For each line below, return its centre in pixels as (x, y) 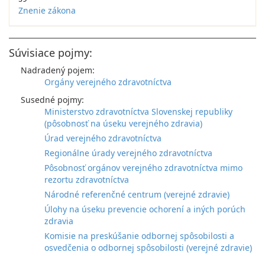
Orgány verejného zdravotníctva (108, 82)
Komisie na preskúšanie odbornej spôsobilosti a (139, 236)
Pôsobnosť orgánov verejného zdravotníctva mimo (143, 168)
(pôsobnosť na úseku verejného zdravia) (123, 123)
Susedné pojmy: (52, 100)
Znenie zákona (47, 10)
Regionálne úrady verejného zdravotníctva (128, 153)
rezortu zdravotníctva (87, 180)
